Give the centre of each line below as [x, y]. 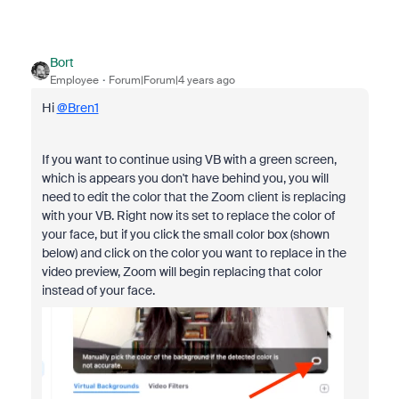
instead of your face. [99, 291]
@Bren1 [77, 108]
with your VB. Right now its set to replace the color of [188, 216]
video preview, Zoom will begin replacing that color [182, 272]
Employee [74, 81]
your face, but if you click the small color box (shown [185, 235]
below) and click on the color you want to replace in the [194, 253]
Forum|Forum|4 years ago [171, 81]
